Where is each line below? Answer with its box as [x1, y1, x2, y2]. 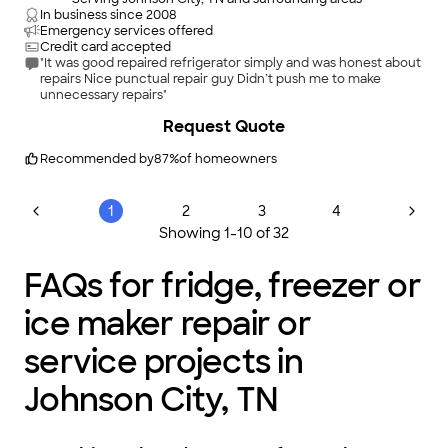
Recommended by [40, 151, 154, 167]
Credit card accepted [40, 39, 171, 55]
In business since [40, 7, 143, 23]
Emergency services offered [40, 23, 213, 39]
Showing [159, 224, 221, 242]
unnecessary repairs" [40, 87, 167, 103]
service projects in [24, 341, 303, 383]
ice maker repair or [24, 303, 311, 345]
